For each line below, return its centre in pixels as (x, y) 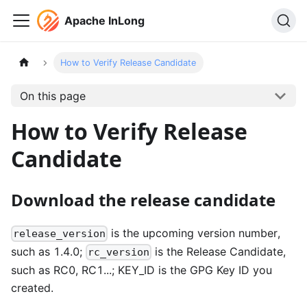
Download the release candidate (143, 200)
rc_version (119, 253)
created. (32, 288)
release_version (60, 234)
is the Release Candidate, (219, 252)
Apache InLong (105, 21)
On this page (52, 96)
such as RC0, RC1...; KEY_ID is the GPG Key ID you (142, 270)
